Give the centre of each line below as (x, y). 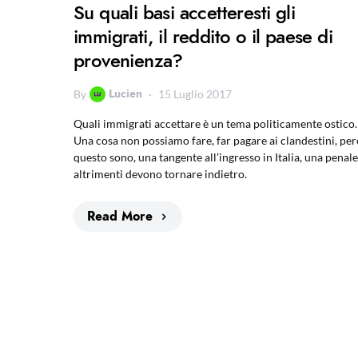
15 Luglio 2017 (195, 94)
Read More (120, 217)
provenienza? (128, 60)
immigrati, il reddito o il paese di (203, 36)
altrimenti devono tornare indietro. (160, 174)
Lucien (125, 93)
